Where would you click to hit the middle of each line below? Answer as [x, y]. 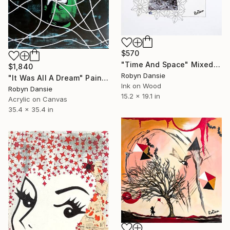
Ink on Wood [141, 85]
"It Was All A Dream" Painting [105, 78]
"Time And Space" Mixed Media [217, 64]
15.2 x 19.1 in [141, 96]
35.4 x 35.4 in [31, 109]
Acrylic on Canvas [38, 99]
